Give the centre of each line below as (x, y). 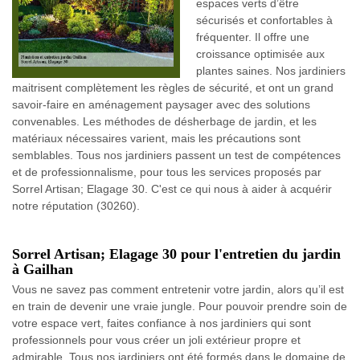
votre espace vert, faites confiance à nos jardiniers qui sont (162, 323)
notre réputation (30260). (76, 206)
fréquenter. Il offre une (253, 37)
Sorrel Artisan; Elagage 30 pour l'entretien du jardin (176, 254)
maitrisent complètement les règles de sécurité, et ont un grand (173, 88)
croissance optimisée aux (260, 54)
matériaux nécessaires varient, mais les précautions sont (156, 138)
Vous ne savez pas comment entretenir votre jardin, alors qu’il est (178, 289)
